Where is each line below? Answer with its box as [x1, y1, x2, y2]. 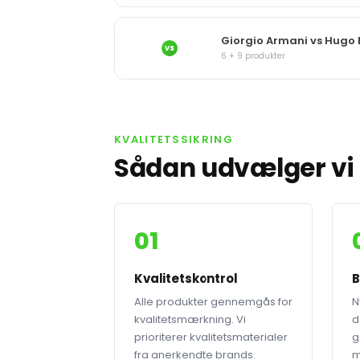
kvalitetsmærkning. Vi [134, 312, 246, 327]
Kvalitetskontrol [134, 270, 238, 287]
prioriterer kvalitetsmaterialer [134, 329, 288, 345]
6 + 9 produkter [221, 50, 285, 62]
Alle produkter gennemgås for [134, 294, 292, 309]
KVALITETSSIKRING [114, 132, 233, 147]
